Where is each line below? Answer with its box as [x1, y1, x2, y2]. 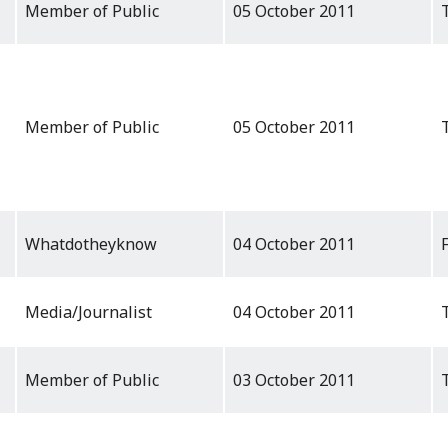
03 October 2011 [233, 369, 355, 392]
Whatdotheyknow [25, 233, 157, 256]
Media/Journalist [25, 301, 152, 324]
